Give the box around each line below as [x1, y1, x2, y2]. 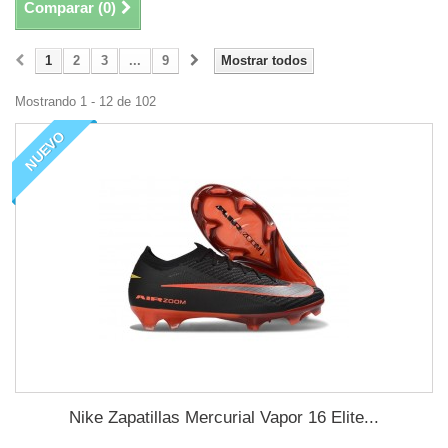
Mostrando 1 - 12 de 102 [15, 94, 156, 109]
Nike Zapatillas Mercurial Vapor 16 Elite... [69, 408, 379, 427]
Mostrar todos [221, 53, 307, 68]
